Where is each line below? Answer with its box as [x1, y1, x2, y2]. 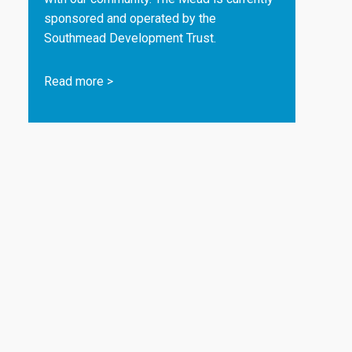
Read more [44, 74, 104, 89]
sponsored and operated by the [44, 11, 216, 26]
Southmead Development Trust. [44, 31, 216, 46]
